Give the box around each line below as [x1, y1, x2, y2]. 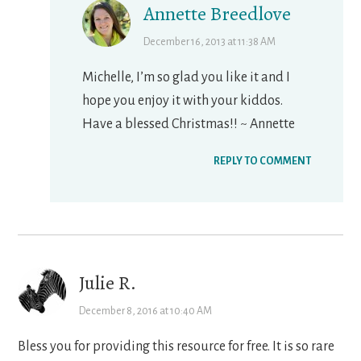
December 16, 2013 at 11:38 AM [143, 36, 276, 48]
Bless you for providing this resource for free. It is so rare [18, 339, 335, 355]
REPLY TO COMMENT [213, 156, 311, 168]
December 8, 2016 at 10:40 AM [79, 305, 213, 317]
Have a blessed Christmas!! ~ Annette [82, 117, 296, 132]
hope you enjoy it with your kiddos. [82, 93, 284, 109]
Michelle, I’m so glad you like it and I [82, 70, 291, 85]
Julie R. [79, 270, 137, 297]
